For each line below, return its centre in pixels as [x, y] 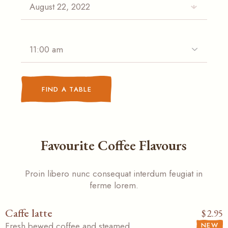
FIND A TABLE [67, 89]
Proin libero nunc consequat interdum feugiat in [114, 173]
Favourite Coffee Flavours [114, 145]
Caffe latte [29, 213]
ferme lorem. [114, 185]
